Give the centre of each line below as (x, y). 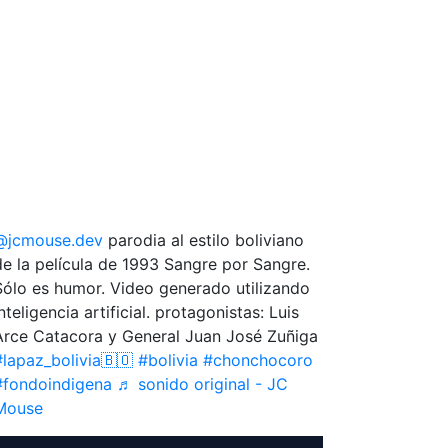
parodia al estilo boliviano (203, 239)
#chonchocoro (257, 359)
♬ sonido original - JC (202, 383)
